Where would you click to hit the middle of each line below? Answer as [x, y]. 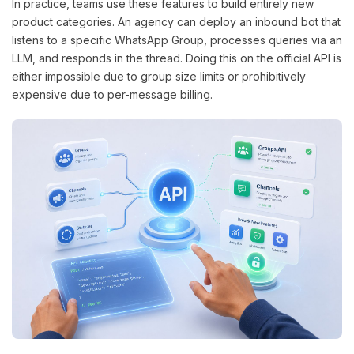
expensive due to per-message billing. [112, 94]
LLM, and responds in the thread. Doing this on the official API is [177, 58]
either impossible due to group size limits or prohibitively [159, 76]
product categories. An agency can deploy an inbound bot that [176, 21]
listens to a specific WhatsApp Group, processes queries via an [177, 40]
